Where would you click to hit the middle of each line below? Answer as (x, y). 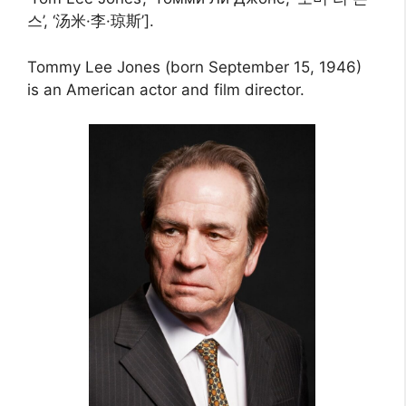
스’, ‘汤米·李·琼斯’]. (91, 21)
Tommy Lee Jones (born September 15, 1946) (194, 67)
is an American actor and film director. (166, 89)
